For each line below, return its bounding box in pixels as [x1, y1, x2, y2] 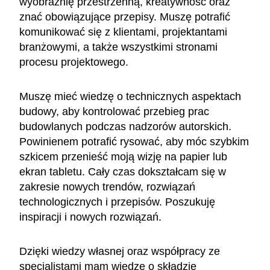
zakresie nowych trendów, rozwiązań [19, 180, 195, 193]
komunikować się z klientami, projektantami [19, 25, 227, 38]
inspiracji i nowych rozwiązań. [19, 210, 165, 223]
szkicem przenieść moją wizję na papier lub [19, 150, 227, 163]
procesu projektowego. [19, 55, 131, 68]
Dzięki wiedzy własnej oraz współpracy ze [19, 245, 220, 257]
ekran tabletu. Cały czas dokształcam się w [19, 165, 226, 178]
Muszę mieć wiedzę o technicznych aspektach [19, 90, 241, 102]
